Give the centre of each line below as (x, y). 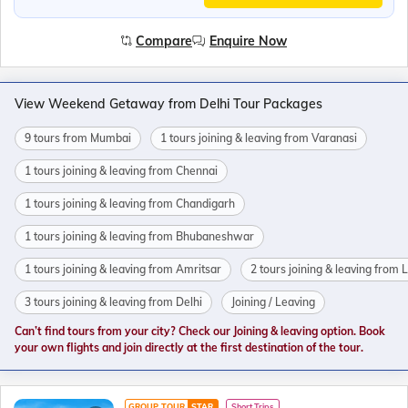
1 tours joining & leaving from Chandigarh (130, 203)
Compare (164, 41)
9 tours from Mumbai (78, 138)
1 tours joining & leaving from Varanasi (259, 138)
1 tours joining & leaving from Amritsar (123, 269)
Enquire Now (248, 41)
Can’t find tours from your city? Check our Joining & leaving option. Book (200, 331)
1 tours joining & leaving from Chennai (121, 170)
